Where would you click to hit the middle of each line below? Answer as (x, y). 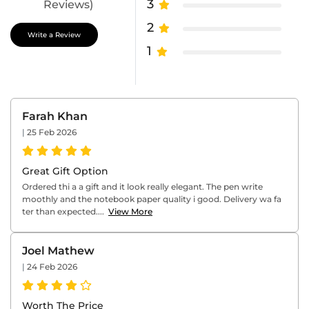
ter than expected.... (65, 211)
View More (130, 211)
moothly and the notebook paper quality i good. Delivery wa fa (152, 199)
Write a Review (54, 34)
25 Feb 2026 (52, 132)
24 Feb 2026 (52, 266)
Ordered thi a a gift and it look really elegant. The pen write (142, 186)
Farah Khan (55, 116)
